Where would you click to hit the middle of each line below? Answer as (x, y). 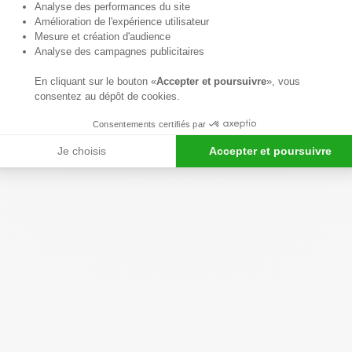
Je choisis (81, 151)
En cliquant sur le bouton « (95, 81)
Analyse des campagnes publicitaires (121, 51)
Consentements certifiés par (149, 124)
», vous (283, 81)
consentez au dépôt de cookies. (107, 96)
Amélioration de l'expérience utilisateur (123, 22)
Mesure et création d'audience (104, 37)
